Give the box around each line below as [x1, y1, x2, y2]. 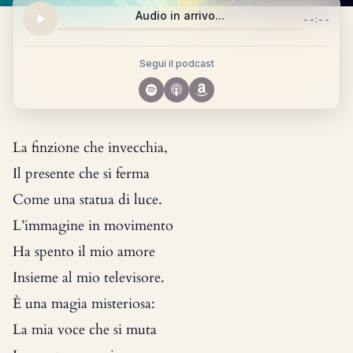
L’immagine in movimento [13, 216, 173, 236]
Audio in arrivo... [136, 9, 225, 22]
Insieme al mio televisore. [13, 268, 165, 288]
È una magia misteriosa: [13, 294, 155, 314]
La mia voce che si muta [13, 320, 157, 340]
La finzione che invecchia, [13, 138, 168, 158]
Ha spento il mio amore [13, 242, 155, 262]
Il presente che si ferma [13, 164, 150, 184]
